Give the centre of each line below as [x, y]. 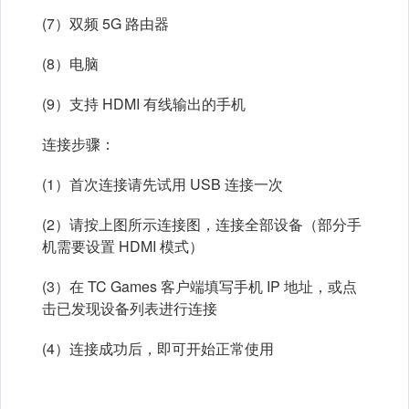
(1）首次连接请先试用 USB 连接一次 [163, 184]
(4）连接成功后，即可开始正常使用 [158, 349]
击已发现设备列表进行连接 [130, 309]
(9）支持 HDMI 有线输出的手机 [144, 104]
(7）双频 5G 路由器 [105, 24]
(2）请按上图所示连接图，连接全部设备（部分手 [202, 225]
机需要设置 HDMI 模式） [123, 246]
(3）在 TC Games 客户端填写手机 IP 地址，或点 [199, 287]
